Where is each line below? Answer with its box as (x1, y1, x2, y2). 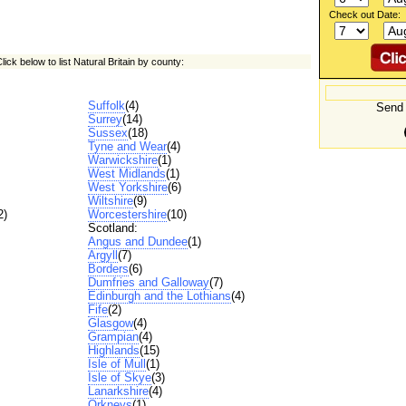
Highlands (87, 343, 140, 358)
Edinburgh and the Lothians (87, 289, 231, 304)
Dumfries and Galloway (87, 275, 209, 290)
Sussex (87, 126, 128, 140)
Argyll (87, 248, 118, 263)
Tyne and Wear (87, 140, 167, 154)
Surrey (87, 112, 122, 127)
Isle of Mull (87, 357, 146, 372)
